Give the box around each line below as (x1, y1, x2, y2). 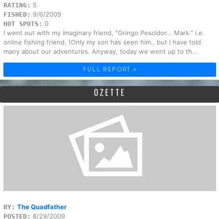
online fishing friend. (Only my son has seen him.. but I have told (3, 38, 201, 46)
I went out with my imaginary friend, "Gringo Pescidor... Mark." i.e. (3, 28, 204, 37)
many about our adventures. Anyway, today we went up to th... (3, 47, 198, 55)
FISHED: (3, 10, 31, 18)
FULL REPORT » (83, 64, 137, 73)
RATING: (3, 1, 31, 9)
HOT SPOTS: (3, 20, 43, 27)
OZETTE (93, 87, 126, 99)
